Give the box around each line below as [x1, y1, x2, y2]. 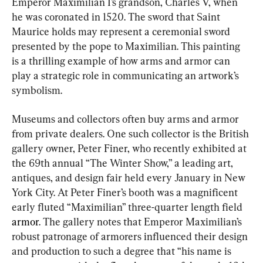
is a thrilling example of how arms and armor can [12, 55, 232, 68]
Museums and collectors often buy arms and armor [12, 113, 241, 126]
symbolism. [12, 84, 62, 97]
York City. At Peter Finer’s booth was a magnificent [12, 186, 240, 199]
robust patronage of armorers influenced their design [12, 230, 250, 243]
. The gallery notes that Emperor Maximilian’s [39, 215, 244, 228]
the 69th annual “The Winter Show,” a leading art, [12, 157, 235, 170]
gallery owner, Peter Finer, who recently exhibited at [12, 142, 249, 155]
